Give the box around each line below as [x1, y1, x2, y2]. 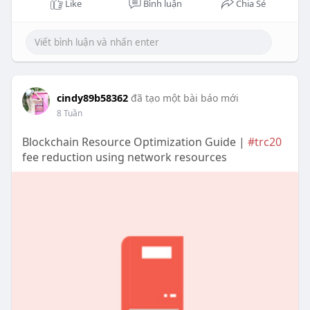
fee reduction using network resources [21, 149, 227, 165]
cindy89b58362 [56, 91, 128, 105]
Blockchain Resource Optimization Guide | [21, 134, 248, 150]
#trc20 [247, 134, 282, 150]
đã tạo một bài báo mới [130, 91, 239, 105]
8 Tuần [56, 107, 82, 120]
